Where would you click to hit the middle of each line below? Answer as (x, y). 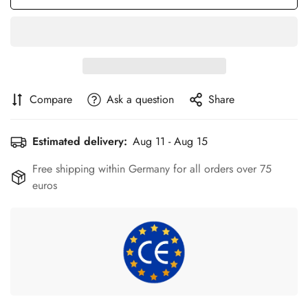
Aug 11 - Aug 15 (170, 141)
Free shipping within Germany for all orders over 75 (152, 169)
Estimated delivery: (80, 141)
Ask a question (140, 99)
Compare (51, 99)
